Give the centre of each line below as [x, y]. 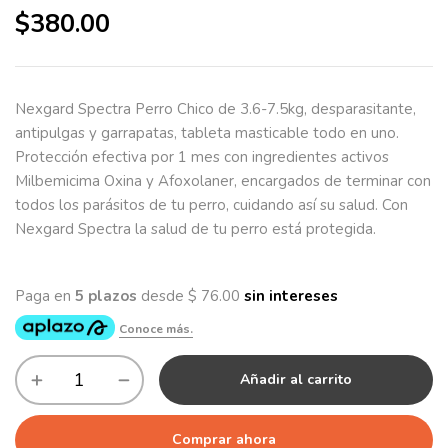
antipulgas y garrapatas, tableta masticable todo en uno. [207, 133]
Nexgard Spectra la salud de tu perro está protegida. [195, 229]
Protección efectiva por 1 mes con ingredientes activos [202, 157]
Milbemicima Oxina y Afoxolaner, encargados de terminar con [223, 181]
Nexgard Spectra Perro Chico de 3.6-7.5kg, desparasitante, [215, 109]
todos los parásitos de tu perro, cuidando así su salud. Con [211, 205]
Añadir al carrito [296, 379]
